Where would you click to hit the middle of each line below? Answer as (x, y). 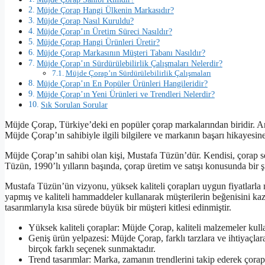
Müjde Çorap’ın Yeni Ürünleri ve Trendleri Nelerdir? (125, 94)
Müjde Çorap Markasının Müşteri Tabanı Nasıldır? (121, 53)
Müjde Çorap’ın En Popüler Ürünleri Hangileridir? (122, 84)
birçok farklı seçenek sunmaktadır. (92, 249)
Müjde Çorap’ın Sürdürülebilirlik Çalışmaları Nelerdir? (129, 64)
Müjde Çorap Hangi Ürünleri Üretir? (98, 42)
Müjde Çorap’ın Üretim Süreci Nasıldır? (104, 32)
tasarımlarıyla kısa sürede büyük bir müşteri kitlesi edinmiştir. (118, 208)
